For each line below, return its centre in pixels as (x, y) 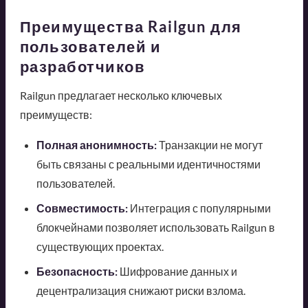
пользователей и (90, 46)
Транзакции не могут (209, 144)
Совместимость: (82, 208)
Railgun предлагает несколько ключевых (121, 95)
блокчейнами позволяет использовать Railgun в (155, 227)
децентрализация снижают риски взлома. (141, 290)
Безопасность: (77, 271)
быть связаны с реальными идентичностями (148, 164)
